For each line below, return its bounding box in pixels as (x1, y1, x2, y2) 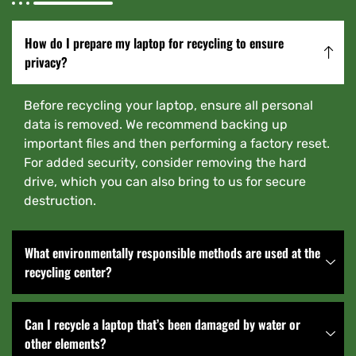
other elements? (25, 333, 106, 353)
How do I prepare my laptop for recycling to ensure (25, 33, 284, 52)
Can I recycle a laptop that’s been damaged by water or (25, 314, 300, 334)
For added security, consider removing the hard (24, 154, 307, 170)
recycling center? (25, 261, 112, 281)
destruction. (24, 192, 96, 208)
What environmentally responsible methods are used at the (25, 242, 320, 262)
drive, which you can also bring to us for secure (24, 173, 306, 189)
